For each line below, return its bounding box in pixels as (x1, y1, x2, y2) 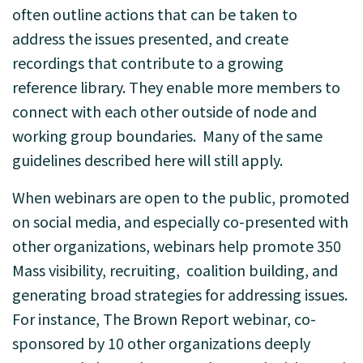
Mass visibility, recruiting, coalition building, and (12, 259, 338, 280)
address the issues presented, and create (12, 28, 288, 49)
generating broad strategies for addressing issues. (12, 284, 351, 305)
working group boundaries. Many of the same (12, 125, 322, 146)
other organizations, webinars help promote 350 (12, 235, 341, 256)
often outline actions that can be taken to (12, 3, 297, 24)
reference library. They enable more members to (12, 76, 340, 97)
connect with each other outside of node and (12, 100, 317, 122)
